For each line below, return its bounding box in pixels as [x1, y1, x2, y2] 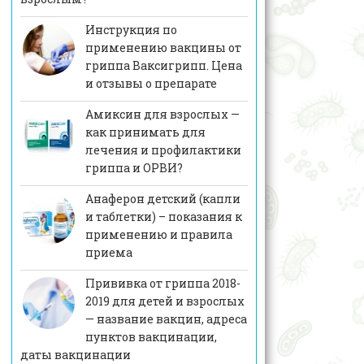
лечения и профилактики [84, 142, 241, 158]
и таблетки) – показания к [84, 209, 242, 225]
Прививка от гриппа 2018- [84, 275, 240, 292]
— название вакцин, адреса [84, 311, 247, 327]
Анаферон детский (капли [84, 191, 240, 207]
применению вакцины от [84, 40, 241, 56]
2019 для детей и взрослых [84, 293, 245, 310]
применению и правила [84, 227, 232, 243]
